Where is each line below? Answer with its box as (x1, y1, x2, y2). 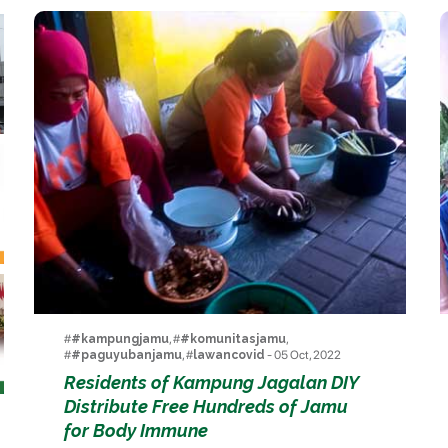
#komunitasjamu (180, 332, 286, 347)
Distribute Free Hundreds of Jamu (64, 396, 348, 418)
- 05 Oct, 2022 (265, 348, 341, 363)
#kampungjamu (71, 332, 169, 347)
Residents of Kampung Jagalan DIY (64, 372, 358, 394)
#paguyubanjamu (71, 348, 182, 363)
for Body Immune (64, 420, 208, 442)
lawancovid (193, 348, 265, 363)
